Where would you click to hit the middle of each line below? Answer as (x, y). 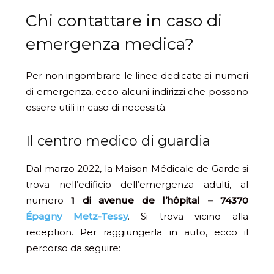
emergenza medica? (110, 44)
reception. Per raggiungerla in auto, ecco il (137, 232)
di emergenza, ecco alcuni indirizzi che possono (137, 91)
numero (49, 200)
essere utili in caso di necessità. (96, 107)
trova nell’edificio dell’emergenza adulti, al (137, 184)
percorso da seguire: (73, 248)
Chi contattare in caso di (124, 20)
